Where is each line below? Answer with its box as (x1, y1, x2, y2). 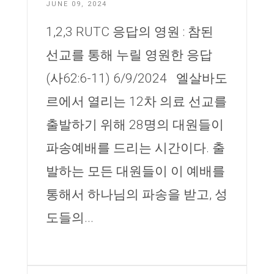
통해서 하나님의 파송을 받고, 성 (46, 187, 228, 202)
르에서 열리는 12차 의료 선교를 (46, 94, 227, 109)
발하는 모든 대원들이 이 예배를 (46, 164, 225, 179)
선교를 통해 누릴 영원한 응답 (46, 48, 212, 62)
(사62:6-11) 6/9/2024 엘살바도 (46, 71, 228, 86)
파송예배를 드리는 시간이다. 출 (46, 141, 225, 155)
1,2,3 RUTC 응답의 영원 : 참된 (46, 24, 213, 39)
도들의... (46, 210, 94, 225)
